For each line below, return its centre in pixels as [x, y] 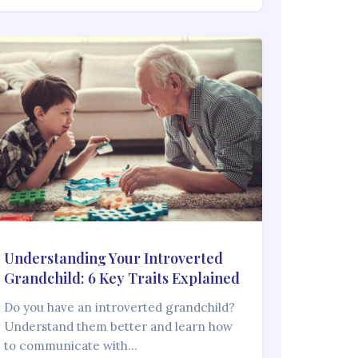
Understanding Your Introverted [114, 259]
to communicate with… [71, 346]
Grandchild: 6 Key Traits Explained [122, 278]
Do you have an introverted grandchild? [120, 308]
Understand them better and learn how [119, 327]
